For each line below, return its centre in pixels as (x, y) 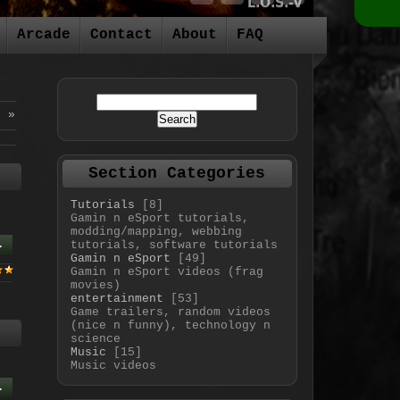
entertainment (117, 299)
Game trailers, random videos (170, 312)
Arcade (44, 35)
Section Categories (177, 173)
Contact (121, 35)
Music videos (113, 366)
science (95, 339)
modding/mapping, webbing (156, 232)
